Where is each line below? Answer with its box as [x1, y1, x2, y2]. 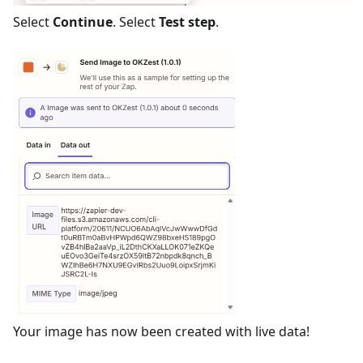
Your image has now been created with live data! [13, 322, 310, 340]
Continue [53, 13, 113, 31]
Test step [159, 13, 216, 31]
